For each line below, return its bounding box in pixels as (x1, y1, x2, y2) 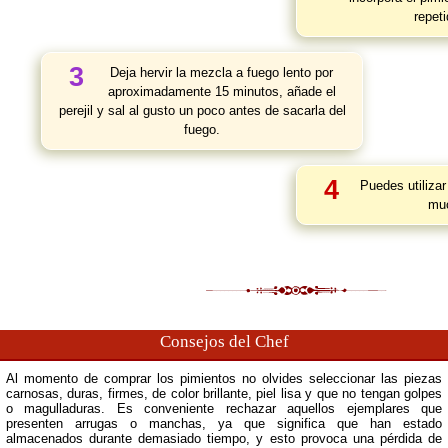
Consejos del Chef (159, 332, 289, 351)
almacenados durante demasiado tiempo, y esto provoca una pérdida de (5, 431, 443, 446)
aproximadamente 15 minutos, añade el (107, 84, 336, 99)
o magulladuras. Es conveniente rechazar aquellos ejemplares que (5, 401, 443, 416)
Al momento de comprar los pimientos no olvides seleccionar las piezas (5, 371, 443, 386)
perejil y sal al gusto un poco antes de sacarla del (58, 103, 346, 118)
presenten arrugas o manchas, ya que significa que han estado (5, 416, 443, 431)
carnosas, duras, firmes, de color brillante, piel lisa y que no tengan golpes (5, 386, 443, 401)
